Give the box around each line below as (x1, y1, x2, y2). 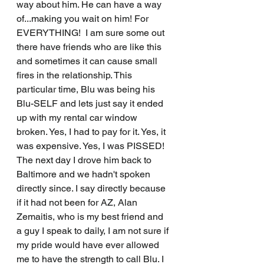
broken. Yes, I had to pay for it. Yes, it (16, 126, 168, 138)
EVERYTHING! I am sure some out (16, 27, 167, 39)
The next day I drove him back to (16, 154, 154, 166)
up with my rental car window (16, 112, 140, 124)
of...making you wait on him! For (16, 13, 151, 25)
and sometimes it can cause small (16, 55, 160, 67)
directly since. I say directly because (16, 183, 168, 194)
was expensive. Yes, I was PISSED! (16, 140, 167, 152)
